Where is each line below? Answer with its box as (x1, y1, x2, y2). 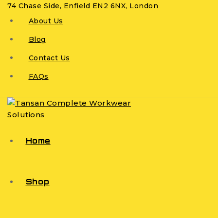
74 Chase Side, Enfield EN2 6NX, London (7, 1, 158, 10)
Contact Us (28, 54, 70, 62)
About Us (28, 17, 63, 25)
